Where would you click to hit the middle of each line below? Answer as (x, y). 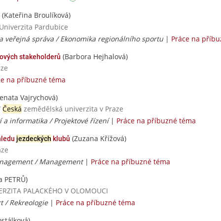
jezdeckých (34, 139)
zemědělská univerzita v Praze (73, 109)
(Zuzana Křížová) (98, 138)
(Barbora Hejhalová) (94, 56)
